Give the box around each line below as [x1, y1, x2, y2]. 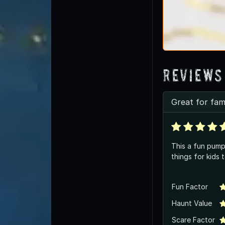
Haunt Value [172, 198, 212, 207]
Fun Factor [172, 182, 208, 191]
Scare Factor [172, 215, 215, 224]
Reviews [163, 65, 223, 85]
